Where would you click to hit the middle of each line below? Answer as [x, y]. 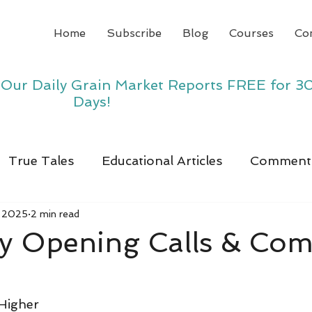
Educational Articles [162, 160]
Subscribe [134, 33]
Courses [251, 33]
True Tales [41, 160]
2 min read [55, 213]
